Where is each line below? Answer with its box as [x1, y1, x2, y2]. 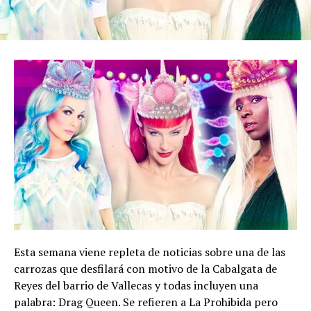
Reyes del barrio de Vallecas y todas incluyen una [14, 277, 258, 293]
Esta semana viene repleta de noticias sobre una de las [14, 244, 285, 260]
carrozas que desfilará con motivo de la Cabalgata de [14, 260, 277, 276]
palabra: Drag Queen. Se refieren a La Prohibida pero [14, 294, 278, 310]
